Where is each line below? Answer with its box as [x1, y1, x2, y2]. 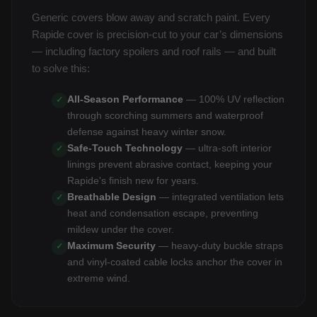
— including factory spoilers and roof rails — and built [32, 45, 276, 57]
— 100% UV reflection [183, 93, 284, 105]
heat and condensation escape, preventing [67, 207, 258, 219]
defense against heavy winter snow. [67, 125, 226, 137]
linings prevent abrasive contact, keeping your [67, 158, 272, 170]
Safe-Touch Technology [67, 142, 183, 154]
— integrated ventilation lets [156, 190, 284, 202]
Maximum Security [67, 239, 156, 251]
